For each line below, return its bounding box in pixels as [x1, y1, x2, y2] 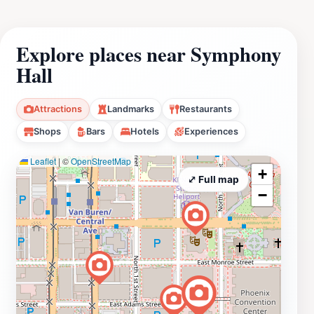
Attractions [34, 103, 82, 114]
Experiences [184, 125, 238, 137]
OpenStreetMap [71, 154, 131, 167]
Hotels [130, 125, 159, 137]
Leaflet [28, 154, 56, 167]
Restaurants [179, 103, 232, 114]
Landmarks [107, 103, 154, 114]
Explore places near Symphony [16, 39, 281, 69]
